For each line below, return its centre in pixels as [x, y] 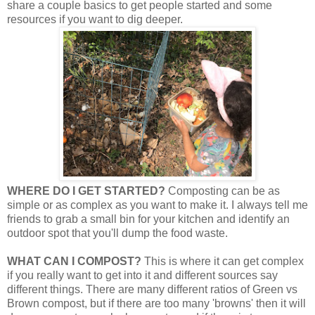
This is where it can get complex [224, 261]
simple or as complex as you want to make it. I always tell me [157, 205]
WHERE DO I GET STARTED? [88, 191]
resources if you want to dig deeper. [95, 19]
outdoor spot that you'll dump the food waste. [117, 233]
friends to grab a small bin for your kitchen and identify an [148, 219]
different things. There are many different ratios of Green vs [152, 289]
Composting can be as [224, 191]
